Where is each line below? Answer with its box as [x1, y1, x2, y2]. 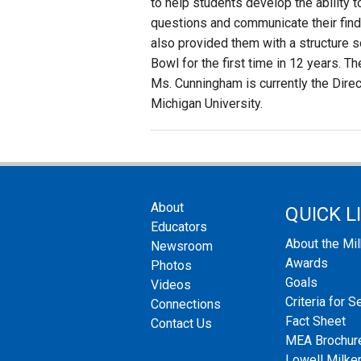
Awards [284, 255, 328, 271]
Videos [151, 277, 191, 293]
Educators [151, 219, 207, 235]
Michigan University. [151, 96, 263, 112]
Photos [151, 258, 192, 274]
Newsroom [151, 239, 213, 255]
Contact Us [151, 316, 212, 332]
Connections [151, 297, 221, 313]
